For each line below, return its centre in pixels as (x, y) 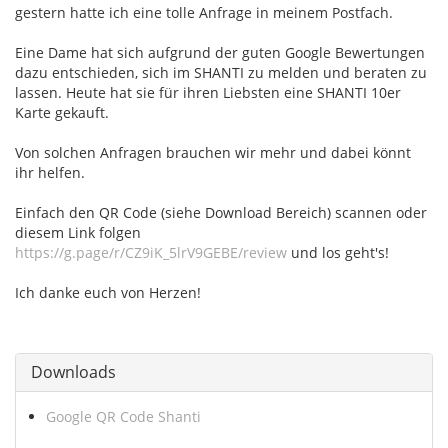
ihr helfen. (52, 172)
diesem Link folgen (80, 232)
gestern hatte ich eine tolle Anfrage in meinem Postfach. (206, 12)
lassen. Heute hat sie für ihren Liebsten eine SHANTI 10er (208, 92)
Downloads (73, 371)
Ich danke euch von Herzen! (108, 292)
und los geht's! (338, 252)
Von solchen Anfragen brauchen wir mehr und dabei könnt (213, 152)
